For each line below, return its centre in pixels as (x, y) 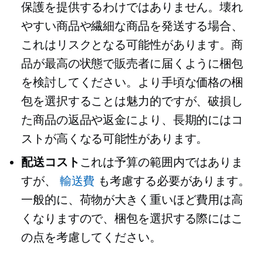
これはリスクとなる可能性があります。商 (132, 45)
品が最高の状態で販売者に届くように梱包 (132, 64)
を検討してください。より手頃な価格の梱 (132, 82)
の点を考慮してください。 (91, 237)
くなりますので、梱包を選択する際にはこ (132, 219)
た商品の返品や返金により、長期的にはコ (132, 120)
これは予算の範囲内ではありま (161, 162)
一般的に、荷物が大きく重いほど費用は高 (132, 200)
